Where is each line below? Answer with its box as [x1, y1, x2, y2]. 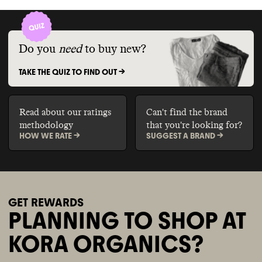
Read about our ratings [19, 107, 111, 117]
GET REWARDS [8, 195, 84, 210]
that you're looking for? [146, 120, 242, 130]
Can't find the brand [146, 107, 227, 117]
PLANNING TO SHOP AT [8, 206, 246, 235]
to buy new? [84, 43, 146, 55]
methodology [19, 120, 73, 130]
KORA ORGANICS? [8, 230, 204, 258]
